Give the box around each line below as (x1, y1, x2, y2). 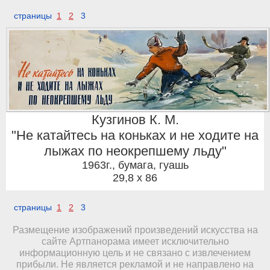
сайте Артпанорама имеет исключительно (41, 235, 229, 246)
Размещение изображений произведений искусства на (12, 224, 258, 235)
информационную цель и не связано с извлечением (19, 246, 251, 258)
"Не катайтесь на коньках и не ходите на (11, 127, 259, 143)
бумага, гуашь (118, 159, 189, 171)
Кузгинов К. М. (91, 111, 179, 127)
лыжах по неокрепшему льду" (43, 143, 227, 159)
